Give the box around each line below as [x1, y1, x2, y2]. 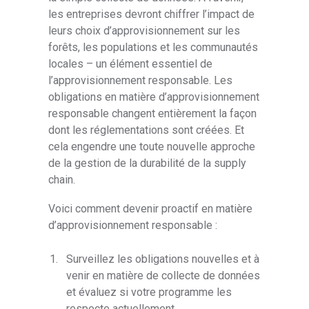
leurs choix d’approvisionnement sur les [48, 24, 241, 38]
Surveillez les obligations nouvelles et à [66, 252, 260, 266]
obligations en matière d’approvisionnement [48, 90, 260, 104]
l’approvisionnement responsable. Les [48, 74, 233, 88]
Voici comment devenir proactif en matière [48, 202, 253, 216]
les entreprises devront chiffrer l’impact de [48, 8, 255, 21]
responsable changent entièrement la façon [48, 107, 257, 121]
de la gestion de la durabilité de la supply [48, 157, 247, 170]
